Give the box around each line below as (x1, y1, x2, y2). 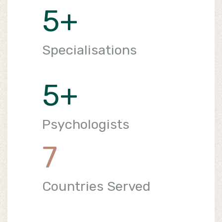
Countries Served (42, 178, 151, 195)
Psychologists (42, 116, 129, 133)
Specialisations (42, 42, 137, 58)
